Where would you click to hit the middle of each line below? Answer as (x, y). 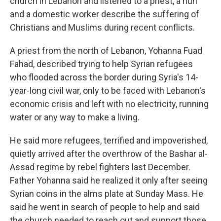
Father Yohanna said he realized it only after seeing (109, 180)
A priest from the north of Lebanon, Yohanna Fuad (106, 51)
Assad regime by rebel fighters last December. (100, 167)
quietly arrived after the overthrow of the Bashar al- (109, 154)
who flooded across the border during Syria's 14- (104, 77)
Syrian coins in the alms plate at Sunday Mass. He (107, 194)
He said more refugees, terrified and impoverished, (109, 140)
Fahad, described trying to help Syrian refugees (101, 64)
